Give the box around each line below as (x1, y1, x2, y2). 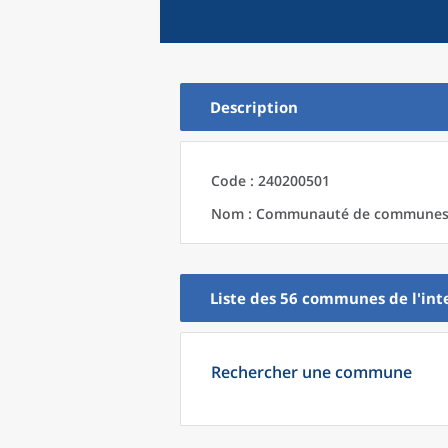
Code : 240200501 (211, 171, 330, 190)
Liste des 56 (210, 288, 302, 308)
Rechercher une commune (211, 361, 412, 383)
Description (210, 97, 298, 117)
